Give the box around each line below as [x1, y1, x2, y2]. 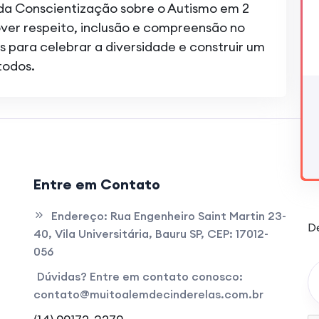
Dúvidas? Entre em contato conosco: [36, 269, 243, 283]
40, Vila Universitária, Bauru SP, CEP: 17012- [33, 226, 268, 241]
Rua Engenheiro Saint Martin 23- [110, 209, 286, 223]
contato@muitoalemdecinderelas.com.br [33, 287, 263, 301]
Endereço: [51, 209, 108, 223]
